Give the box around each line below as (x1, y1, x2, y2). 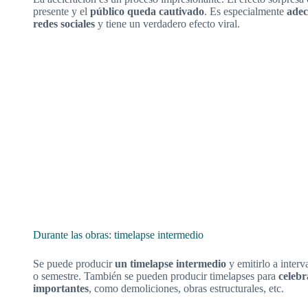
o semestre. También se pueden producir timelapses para (33, 270, 278, 283)
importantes (33, 283, 89, 295)
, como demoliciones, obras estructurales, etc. (89, 283, 284, 295)
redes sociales (33, 18, 95, 30)
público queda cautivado (90, 5, 204, 17)
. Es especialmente (204, 5, 287, 17)
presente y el (33, 5, 90, 17)
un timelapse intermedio (115, 258, 229, 270)
